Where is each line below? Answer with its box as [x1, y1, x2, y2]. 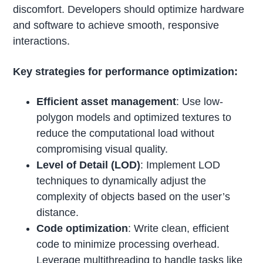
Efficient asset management [36, 96, 177, 108]
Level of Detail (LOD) [36, 159, 141, 171]
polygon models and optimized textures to [36, 112, 232, 124]
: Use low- [176, 96, 224, 108]
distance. [36, 207, 79, 219]
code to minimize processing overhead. [36, 238, 220, 251]
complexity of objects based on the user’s [36, 191, 231, 203]
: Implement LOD [140, 159, 221, 171]
